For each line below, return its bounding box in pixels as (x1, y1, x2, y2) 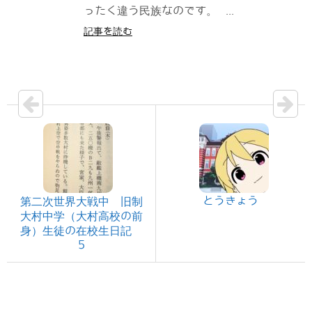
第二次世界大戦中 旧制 (19, 196, 143, 208)
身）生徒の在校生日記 (19, 225, 143, 237)
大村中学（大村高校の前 (19, 210, 143, 222)
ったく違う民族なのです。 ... (84, 5, 234, 17)
